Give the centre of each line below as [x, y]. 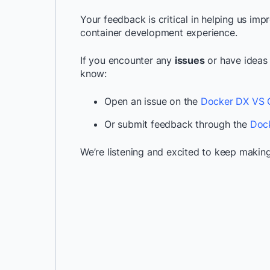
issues [190, 60]
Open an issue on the [151, 101]
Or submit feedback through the [176, 124]
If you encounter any [127, 60]
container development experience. [159, 33]
